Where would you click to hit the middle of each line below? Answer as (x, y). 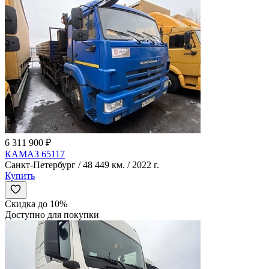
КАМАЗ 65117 (35, 154)
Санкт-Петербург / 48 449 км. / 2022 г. (82, 165)
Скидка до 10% (36, 204)
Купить (20, 175)
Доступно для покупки (52, 214)
